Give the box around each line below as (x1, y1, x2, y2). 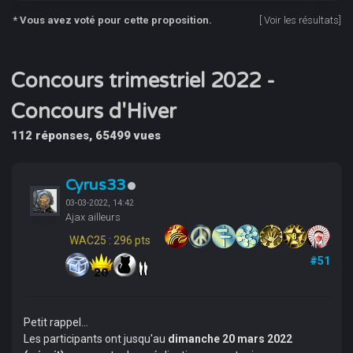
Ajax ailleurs (65, 211, 121, 223)
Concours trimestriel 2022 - (11, 69, 276, 93)
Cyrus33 (65, 176, 125, 195)
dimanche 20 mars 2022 (165, 333, 292, 345)
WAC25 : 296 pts (69, 234, 150, 247)
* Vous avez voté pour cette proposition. (13, 14, 213, 26)
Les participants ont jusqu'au (23, 333, 165, 345)
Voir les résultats (263, 14, 339, 26)
